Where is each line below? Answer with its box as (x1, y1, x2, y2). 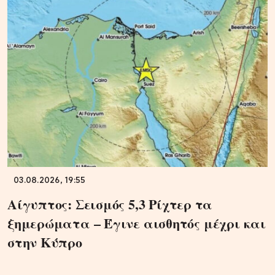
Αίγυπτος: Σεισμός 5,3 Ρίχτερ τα (7, 193, 213, 214)
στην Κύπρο (7, 231, 82, 252)
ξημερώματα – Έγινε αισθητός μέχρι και (7, 212, 266, 233)
